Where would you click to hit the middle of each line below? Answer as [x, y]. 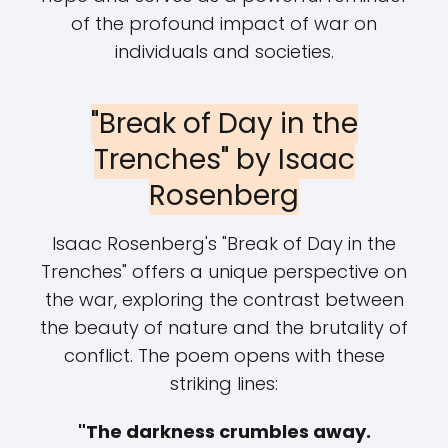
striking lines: [224, 383]
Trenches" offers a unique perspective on [224, 271]
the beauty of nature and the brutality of [224, 327]
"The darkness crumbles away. [224, 431]
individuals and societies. [224, 51]
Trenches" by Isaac [224, 159]
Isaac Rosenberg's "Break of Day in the [224, 243]
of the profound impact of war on [224, 23]
